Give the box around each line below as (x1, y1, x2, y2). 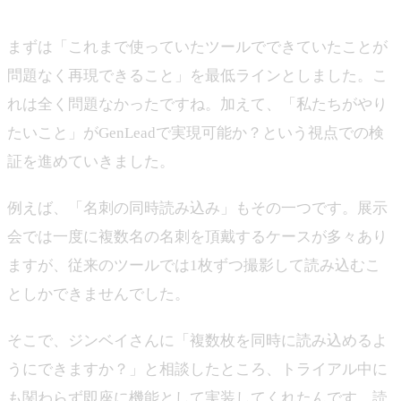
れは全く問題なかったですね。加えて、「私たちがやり (7, 95, 388, 113)
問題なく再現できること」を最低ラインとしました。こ (7, 66, 388, 84)
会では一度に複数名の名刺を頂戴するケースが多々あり (7, 227, 388, 245)
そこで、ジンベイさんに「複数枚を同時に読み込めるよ (7, 331, 388, 349)
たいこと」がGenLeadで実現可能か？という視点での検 (7, 124, 384, 141)
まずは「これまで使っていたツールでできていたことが (7, 38, 388, 55)
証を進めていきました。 (7, 152, 175, 170)
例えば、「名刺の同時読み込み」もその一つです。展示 (7, 199, 388, 217)
